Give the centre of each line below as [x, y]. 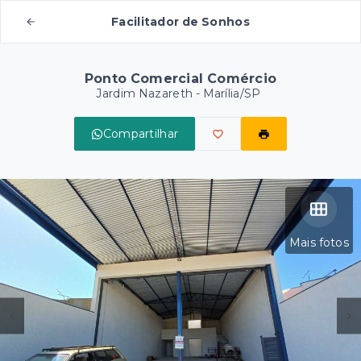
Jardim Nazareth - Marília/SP [178, 93]
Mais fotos [319, 243]
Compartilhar [141, 134]
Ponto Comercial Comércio [180, 79]
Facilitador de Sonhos [180, 22]
